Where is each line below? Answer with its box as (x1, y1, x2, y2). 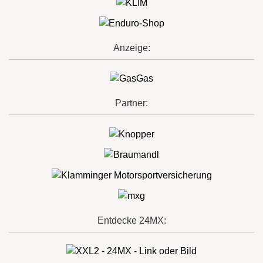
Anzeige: (113, 42, 150, 53)
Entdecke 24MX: (97, 215, 166, 225)
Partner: (115, 98, 148, 109)
